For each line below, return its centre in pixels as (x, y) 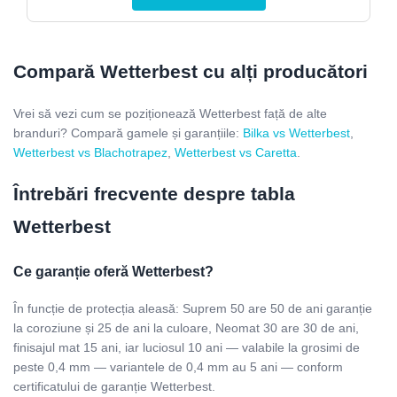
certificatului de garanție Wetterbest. (114, 387)
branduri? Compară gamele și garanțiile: (128, 132)
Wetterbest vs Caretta (236, 152)
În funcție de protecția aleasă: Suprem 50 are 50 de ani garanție (193, 309)
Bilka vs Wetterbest (296, 132)
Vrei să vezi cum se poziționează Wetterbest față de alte (170, 113)
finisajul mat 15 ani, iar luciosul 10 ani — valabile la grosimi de (187, 348)
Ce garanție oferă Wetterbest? (113, 271)
